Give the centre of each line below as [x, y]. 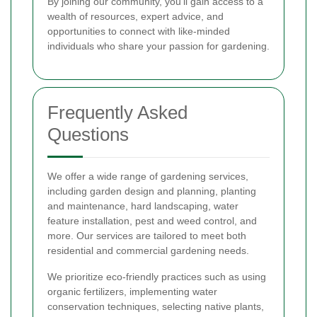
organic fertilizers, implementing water [132, 291]
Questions [88, 134]
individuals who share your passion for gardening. [158, 46]
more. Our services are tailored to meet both [147, 235]
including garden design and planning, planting [152, 191]
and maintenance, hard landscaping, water [143, 206]
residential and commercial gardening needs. [148, 250]
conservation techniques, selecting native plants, [156, 306]
